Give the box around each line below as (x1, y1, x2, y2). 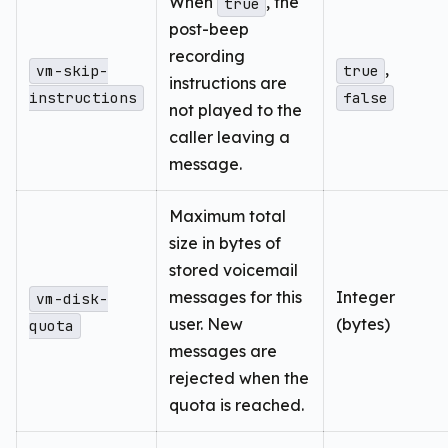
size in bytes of (169, 233, 281, 254)
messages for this (169, 287, 302, 308)
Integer (336, 287, 395, 308)
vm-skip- (35, 61, 108, 81)
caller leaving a (169, 127, 290, 148)
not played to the (169, 100, 302, 121)
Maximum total (169, 206, 286, 227)
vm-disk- (35, 289, 108, 309)
